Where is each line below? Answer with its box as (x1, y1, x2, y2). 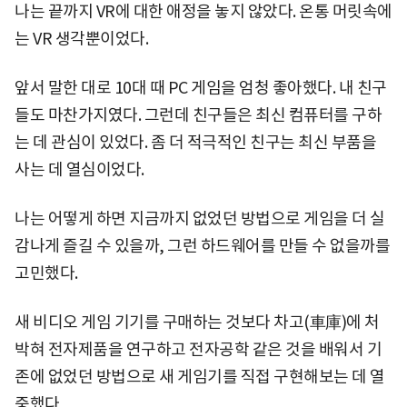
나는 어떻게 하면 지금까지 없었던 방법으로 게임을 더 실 (15, 207, 385, 229)
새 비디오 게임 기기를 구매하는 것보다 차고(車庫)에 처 (15, 311, 380, 333)
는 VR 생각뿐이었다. (15, 27, 148, 49)
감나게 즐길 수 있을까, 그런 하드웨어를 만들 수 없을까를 (15, 234, 390, 256)
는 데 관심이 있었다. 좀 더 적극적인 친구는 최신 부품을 (15, 131, 376, 153)
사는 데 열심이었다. (15, 158, 144, 180)
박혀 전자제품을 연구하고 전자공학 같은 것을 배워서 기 (15, 338, 382, 360)
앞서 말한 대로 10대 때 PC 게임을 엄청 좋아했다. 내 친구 (15, 76, 387, 98)
